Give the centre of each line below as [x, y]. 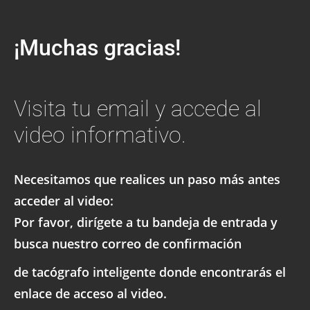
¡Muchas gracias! [97, 48]
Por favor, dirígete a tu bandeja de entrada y [146, 222]
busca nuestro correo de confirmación [128, 244]
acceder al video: [64, 201]
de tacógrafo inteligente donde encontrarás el [150, 272]
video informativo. [100, 135]
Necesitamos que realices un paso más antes [147, 179]
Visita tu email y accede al [138, 109]
